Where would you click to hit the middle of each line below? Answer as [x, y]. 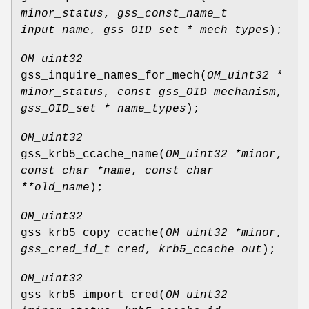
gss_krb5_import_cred [90, 295]
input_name [55, 30]
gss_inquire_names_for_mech [110, 76]
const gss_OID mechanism [197, 92]
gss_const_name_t [172, 13]
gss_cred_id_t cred [83, 249]
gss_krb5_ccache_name [90, 154]
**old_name [55, 187]
